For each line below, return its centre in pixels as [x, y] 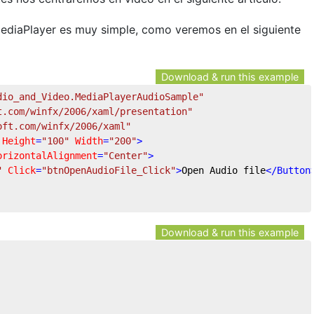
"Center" [125, 155]
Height [19, 141]
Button [294, 170]
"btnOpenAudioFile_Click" [109, 170]
